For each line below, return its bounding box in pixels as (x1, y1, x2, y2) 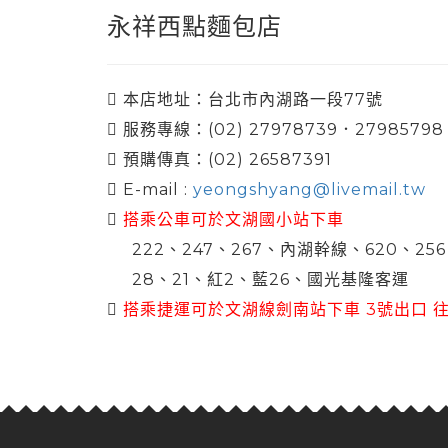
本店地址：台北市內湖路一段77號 (118, 90, 383, 109)
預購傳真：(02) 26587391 (118, 150, 332, 169)
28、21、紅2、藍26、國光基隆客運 (132, 270, 409, 289)
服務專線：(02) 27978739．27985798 (118, 120, 444, 139)
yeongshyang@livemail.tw (193, 180, 426, 199)
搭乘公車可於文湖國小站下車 (123, 210, 344, 229)
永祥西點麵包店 (107, 12, 282, 41)
